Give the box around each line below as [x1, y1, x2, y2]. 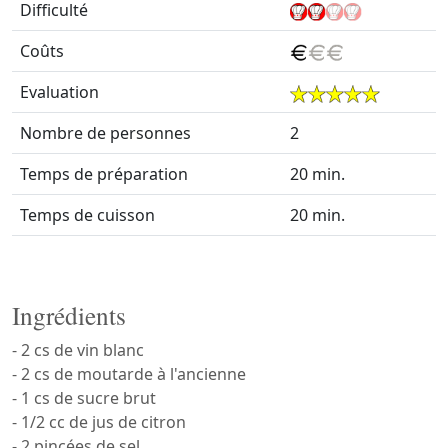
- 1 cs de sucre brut [12, 387, 156, 409]
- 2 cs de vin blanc [12, 339, 144, 361]
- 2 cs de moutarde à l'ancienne [12, 363, 246, 385]
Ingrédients [12, 298, 126, 332]
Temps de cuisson [20, 204, 155, 226]
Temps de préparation [20, 163, 188, 185]
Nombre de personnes [20, 122, 191, 144]
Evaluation [20, 81, 99, 103]
